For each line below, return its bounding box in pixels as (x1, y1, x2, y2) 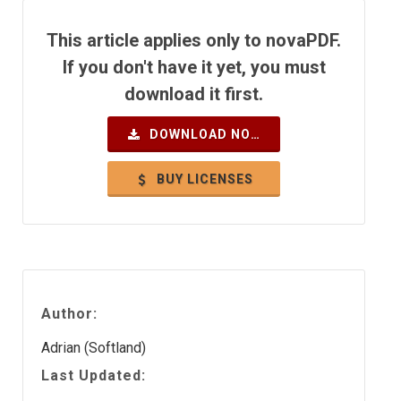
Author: (41, 305, 98, 322)
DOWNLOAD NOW (146, 127, 251, 141)
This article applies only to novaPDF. (47, 30, 341, 51)
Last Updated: (41, 367, 146, 384)
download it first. (124, 83, 263, 105)
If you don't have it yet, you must (62, 56, 326, 78)
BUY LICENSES (153, 172, 253, 186)
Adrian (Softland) (41, 339, 146, 356)
